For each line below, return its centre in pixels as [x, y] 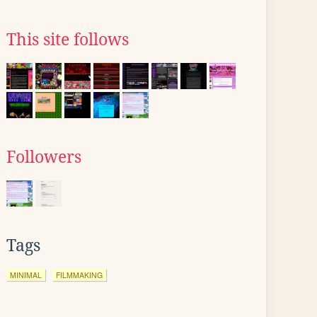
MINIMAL [26, 275]
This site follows [68, 40]
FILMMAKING [79, 275]
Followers [44, 157]
